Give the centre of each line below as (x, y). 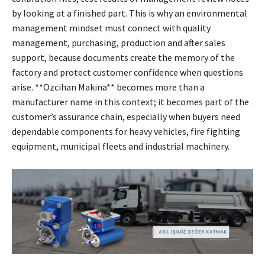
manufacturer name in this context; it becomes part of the (130, 102)
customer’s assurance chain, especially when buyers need (126, 117)
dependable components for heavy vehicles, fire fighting (126, 132)
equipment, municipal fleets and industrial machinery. (121, 146)
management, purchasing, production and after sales (119, 43)
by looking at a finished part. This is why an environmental (130, 13)
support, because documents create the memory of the (123, 58)
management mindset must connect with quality (111, 28)
